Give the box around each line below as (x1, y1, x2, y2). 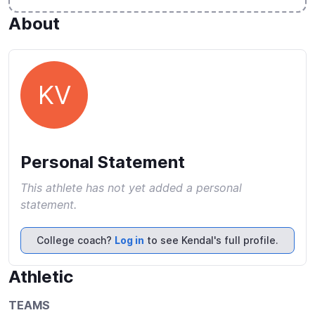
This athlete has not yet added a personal (20, 181, 242, 195)
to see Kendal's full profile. (144, 234, 278, 246)
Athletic (8, 266, 73, 287)
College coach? (37, 234, 115, 246)
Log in (115, 234, 144, 246)
